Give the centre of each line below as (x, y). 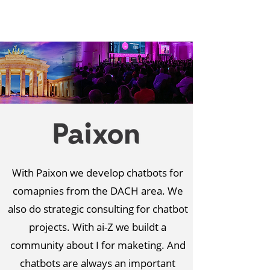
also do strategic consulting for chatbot (98, 209)
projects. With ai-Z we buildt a (98, 227)
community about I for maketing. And (98, 245)
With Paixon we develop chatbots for (98, 173)
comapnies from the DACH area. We (98, 191)
